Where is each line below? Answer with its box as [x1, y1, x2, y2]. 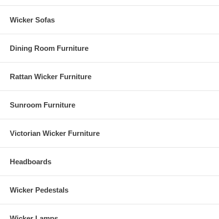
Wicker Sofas [10, 16, 55, 24]
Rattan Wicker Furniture [10, 72, 91, 81]
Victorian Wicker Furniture [10, 129, 100, 137]
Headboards [10, 157, 51, 166]
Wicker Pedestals [10, 186, 68, 194]
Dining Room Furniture [10, 44, 88, 52]
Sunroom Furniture [10, 101, 75, 109]
